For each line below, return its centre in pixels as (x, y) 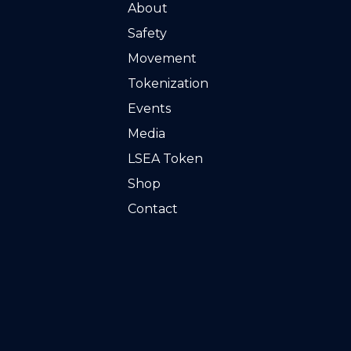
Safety (147, 33)
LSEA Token (165, 159)
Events (149, 109)
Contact (152, 209)
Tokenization (168, 83)
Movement (162, 58)
